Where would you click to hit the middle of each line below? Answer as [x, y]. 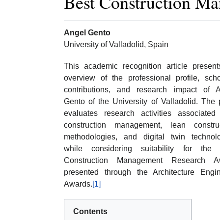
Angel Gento [87, 33]
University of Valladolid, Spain [116, 45]
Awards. [78, 184]
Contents [90, 212]
